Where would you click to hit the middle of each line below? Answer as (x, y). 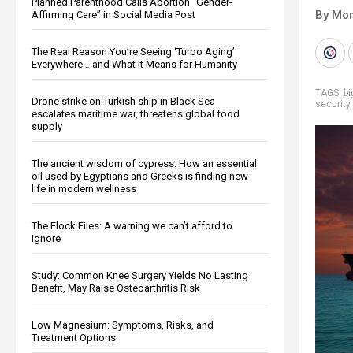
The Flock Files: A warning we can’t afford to (132, 225)
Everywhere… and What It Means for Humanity (134, 64)
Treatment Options (74, 337)
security (333, 104)
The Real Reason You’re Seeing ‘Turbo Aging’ (133, 51)
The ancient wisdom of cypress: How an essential (144, 163)
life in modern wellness (84, 188)
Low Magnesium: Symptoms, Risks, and (123, 325)
